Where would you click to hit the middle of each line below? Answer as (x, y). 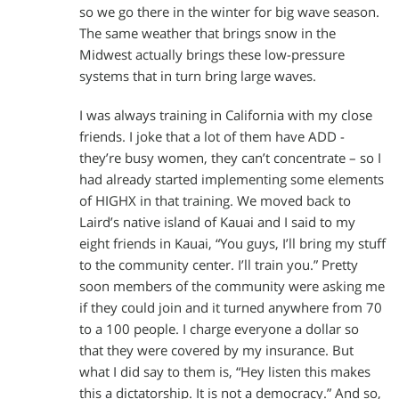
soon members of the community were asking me (232, 287)
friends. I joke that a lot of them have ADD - (212, 137)
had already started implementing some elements (232, 180)
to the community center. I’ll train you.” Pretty (219, 265)
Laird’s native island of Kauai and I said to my (217, 223)
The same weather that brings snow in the (208, 34)
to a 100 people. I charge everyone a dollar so (219, 330)
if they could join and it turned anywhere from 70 (231, 308)
